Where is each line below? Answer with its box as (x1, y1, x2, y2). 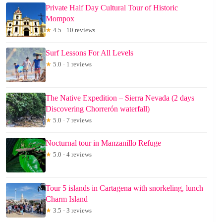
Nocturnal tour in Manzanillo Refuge (46, 138, 161, 147)
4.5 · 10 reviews (52, 26, 95, 34)
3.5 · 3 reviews (52, 206, 92, 214)
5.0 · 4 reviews (52, 150, 92, 158)
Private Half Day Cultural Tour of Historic (46, 3, 178, 12)
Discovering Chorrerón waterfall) (46, 104, 150, 113)
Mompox (46, 14, 74, 23)
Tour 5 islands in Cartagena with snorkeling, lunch (46, 183, 203, 192)
